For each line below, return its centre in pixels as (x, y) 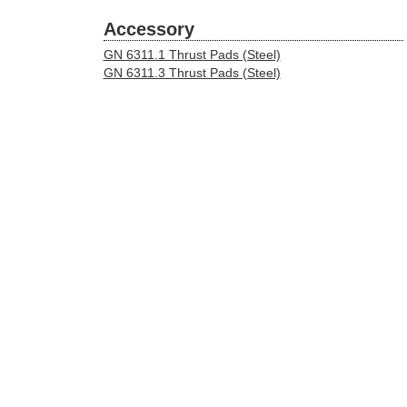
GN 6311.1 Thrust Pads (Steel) (192, 55)
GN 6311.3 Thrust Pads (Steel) (192, 73)
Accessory (149, 30)
